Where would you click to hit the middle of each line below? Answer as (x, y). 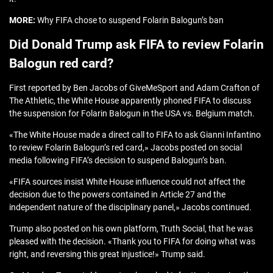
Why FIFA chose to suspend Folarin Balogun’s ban (129, 20)
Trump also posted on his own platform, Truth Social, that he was (131, 229)
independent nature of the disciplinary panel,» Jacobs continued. (130, 207)
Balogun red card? (61, 64)
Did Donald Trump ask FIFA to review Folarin (136, 45)
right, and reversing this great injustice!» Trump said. (107, 254)
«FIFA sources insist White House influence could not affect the (127, 182)
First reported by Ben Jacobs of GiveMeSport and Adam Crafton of (134, 88)
